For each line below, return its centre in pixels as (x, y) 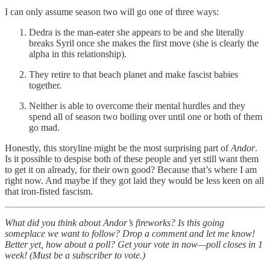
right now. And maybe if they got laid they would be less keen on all (134, 180)
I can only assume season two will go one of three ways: (112, 11)
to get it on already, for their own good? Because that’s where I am (131, 169)
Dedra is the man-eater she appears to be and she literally (137, 32)
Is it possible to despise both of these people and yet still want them (132, 159)
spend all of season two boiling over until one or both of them (146, 116)
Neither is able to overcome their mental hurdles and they (137, 105)
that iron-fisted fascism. (49, 191)
